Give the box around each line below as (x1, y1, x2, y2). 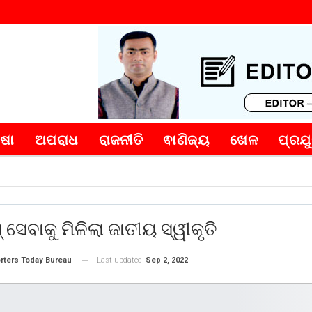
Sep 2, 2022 (146, 256, 188, 265)
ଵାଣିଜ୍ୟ (163, 132, 210, 148)
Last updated (97, 256, 144, 265)
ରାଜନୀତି (98, 132, 143, 148)
